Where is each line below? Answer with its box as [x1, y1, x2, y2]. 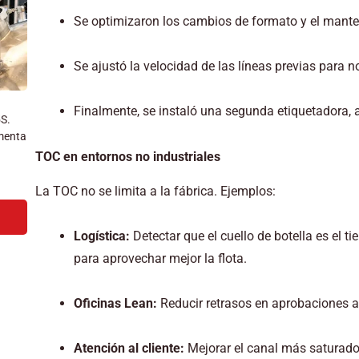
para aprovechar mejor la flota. [73, 250, 247, 266]
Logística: [73, 228, 130, 244]
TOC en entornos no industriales [34, 148, 220, 164]
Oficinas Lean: [73, 295, 157, 311]
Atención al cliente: [73, 340, 184, 356]
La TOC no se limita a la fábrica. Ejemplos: [34, 183, 276, 199]
